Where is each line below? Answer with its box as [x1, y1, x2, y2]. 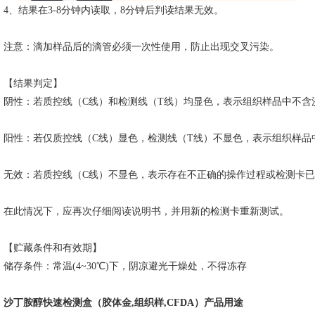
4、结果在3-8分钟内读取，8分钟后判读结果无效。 [4, 5, 224, 15]
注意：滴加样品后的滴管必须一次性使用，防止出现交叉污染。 [4, 41, 279, 52]
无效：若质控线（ [4, 169, 82, 180]
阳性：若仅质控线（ [4, 133, 92, 143]
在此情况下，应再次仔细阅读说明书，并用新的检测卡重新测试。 [4, 206, 289, 217]
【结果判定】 [4, 78, 63, 89]
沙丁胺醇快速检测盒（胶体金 [4, 297, 131, 308]
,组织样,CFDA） [131, 297, 204, 308]
